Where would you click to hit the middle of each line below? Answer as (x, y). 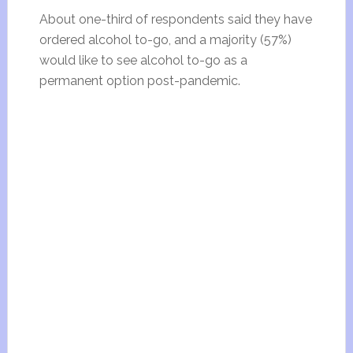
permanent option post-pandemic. (139, 81)
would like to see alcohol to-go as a (143, 60)
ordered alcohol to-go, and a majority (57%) (165, 40)
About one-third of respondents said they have (175, 19)
